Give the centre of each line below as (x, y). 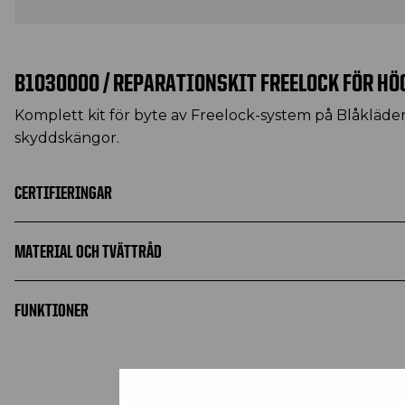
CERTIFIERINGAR (63, 192)
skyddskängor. (67, 137)
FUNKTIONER (52, 310)
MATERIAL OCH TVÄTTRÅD (88, 251)
